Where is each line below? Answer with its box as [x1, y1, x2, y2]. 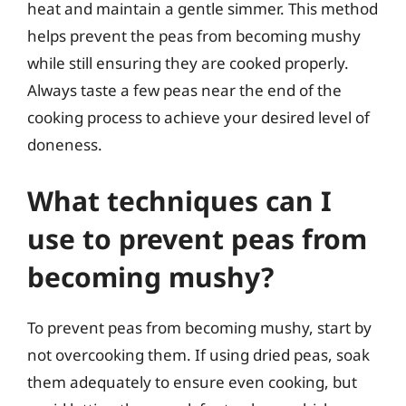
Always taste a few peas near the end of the [27, 80, 342, 101]
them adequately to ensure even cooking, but [27, 371, 357, 392]
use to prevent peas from [27, 219, 367, 257]
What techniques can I [27, 181, 332, 219]
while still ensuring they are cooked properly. [27, 53, 349, 73]
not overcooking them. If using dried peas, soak [27, 343, 370, 365]
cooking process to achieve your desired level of [27, 107, 370, 128]
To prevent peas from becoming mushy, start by [27, 316, 372, 338]
